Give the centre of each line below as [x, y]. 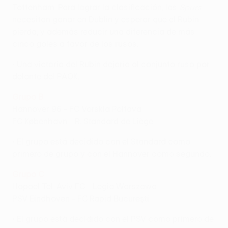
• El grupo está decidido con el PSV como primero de [113, 219]
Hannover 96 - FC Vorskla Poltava [77, 109]
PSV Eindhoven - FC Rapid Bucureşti [81, 198]
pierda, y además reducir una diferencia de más [104, 31]
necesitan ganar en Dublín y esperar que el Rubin [106, 19]
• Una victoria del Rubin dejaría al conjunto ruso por [111, 64]
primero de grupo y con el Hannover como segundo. [112, 153]
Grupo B [28, 96]
